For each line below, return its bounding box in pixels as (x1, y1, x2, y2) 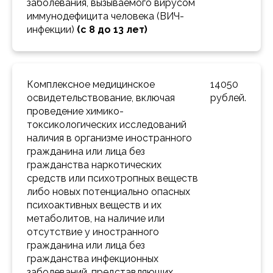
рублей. (210, 92, 246, 104)
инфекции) (27, 24, 77, 36)
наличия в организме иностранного (27, 132, 192, 144)
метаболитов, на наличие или (27, 213, 165, 225)
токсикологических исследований (27, 119, 186, 131)
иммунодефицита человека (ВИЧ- (27, 10, 184, 23)
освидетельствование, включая (27, 92, 175, 104)
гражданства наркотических (27, 159, 161, 171)
